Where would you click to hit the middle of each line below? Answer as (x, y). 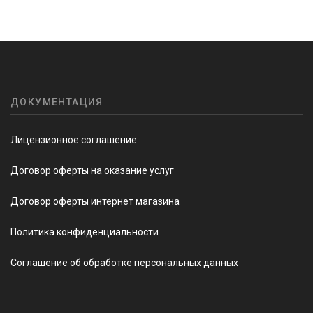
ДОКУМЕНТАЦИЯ (57, 102)
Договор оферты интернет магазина (95, 202)
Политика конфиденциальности (85, 232)
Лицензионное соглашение (74, 140)
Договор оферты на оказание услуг (92, 171)
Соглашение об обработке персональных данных (124, 263)
